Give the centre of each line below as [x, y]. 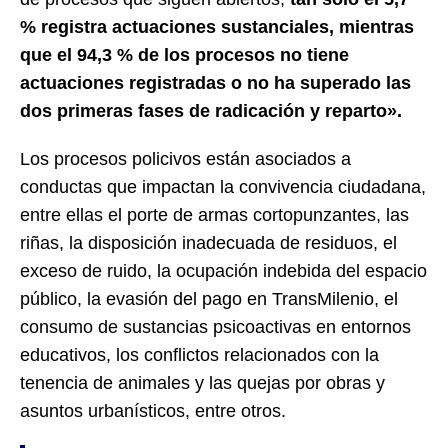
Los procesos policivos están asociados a [185, 158]
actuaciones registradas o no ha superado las [215, 82]
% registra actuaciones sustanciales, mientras [217, 26]
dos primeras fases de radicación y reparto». [211, 110]
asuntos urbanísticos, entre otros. [153, 410]
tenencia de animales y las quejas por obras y [202, 382]
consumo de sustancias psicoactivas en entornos [215, 326]
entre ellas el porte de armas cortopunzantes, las [214, 214]
